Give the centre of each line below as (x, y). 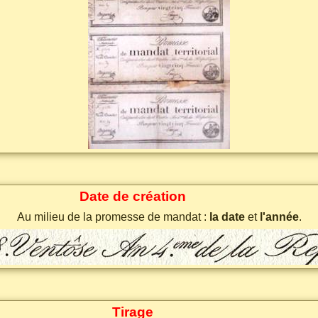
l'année (279, 217)
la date (227, 217)
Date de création (133, 196)
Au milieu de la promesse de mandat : (113, 217)
